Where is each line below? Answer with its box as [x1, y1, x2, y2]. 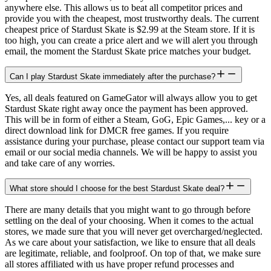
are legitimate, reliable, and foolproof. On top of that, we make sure [5, 247, 261, 258]
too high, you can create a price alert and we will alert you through [5, 34, 258, 45]
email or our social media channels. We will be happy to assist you [5, 146, 257, 157]
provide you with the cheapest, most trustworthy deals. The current [5, 13, 259, 24]
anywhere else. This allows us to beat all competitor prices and [5, 2, 243, 13]
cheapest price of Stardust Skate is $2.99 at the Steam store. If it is [5, 24, 255, 34]
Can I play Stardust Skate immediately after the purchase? [10, 71, 215, 81]
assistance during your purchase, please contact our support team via [5, 135, 264, 146]
